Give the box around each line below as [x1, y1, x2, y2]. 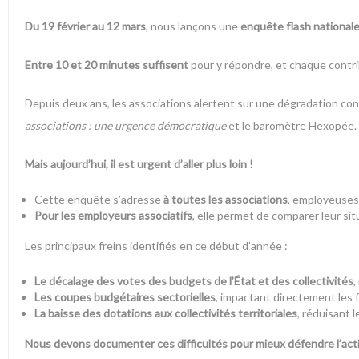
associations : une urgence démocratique [25, 119, 226, 133]
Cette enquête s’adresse [34, 192, 163, 207]
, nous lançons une [146, 19, 240, 34]
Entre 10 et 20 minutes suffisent [25, 58, 188, 72]
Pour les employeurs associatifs [34, 208, 192, 223]
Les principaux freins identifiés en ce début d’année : [25, 239, 288, 253]
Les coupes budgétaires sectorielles [34, 290, 216, 305]
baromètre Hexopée [253, 119, 354, 133]
